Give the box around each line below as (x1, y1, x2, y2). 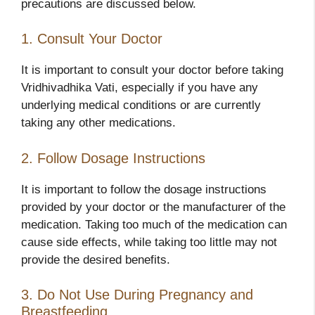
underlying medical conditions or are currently (21, 98, 261, 112)
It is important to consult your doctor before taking (21, 63, 283, 77)
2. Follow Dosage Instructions (21, 150, 205, 166)
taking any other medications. (21, 116, 176, 130)
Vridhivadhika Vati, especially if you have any (21, 81, 258, 95)
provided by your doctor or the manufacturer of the (21, 200, 285, 214)
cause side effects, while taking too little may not (21, 235, 277, 249)
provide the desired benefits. (21, 252, 170, 266)
